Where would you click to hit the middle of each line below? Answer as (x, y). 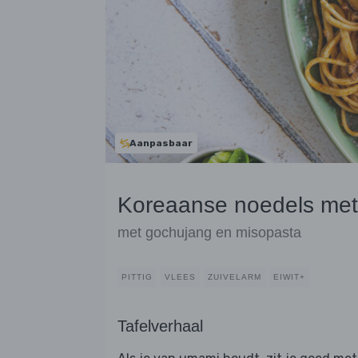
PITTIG (137, 277)
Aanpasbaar (161, 143)
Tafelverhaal (160, 326)
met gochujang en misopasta (209, 233)
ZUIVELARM (235, 277)
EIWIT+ (289, 277)
